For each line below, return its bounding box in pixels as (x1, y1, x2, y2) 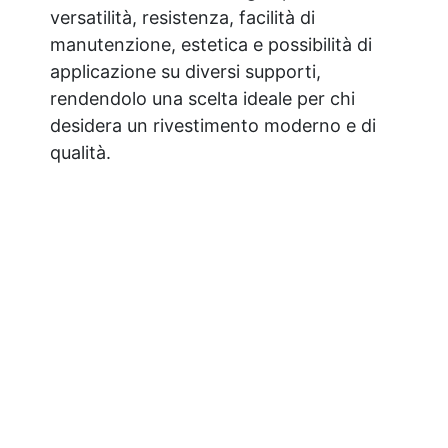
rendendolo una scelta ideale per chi (50, 87, 355, 109)
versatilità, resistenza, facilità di (50, 6, 315, 28)
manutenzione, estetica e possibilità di (50, 33, 372, 55)
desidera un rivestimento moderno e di (50, 114, 376, 136)
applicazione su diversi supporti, (50, 60, 321, 82)
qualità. (50, 141, 111, 163)
